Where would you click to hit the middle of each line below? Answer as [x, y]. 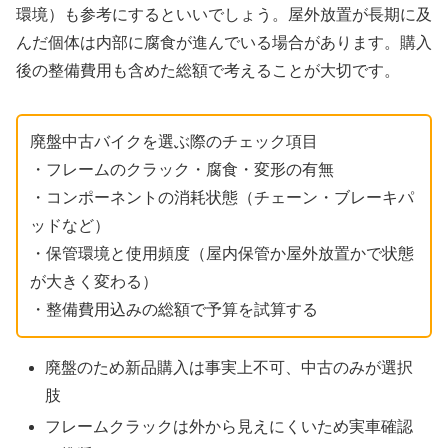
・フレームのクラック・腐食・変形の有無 [182, 170]
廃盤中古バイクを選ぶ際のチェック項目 [174, 142]
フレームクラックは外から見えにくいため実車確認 [229, 427]
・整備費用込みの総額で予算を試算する [174, 310]
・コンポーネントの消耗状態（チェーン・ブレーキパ [222, 198]
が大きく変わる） [94, 282]
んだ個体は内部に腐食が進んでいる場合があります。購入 [224, 43]
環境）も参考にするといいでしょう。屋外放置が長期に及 [224, 15]
